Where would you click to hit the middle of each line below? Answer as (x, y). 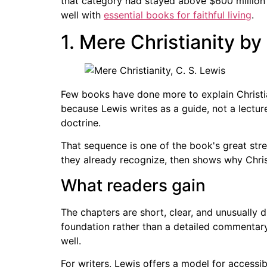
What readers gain (133, 185)
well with (82, 15)
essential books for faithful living (178, 15)
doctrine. (81, 122)
